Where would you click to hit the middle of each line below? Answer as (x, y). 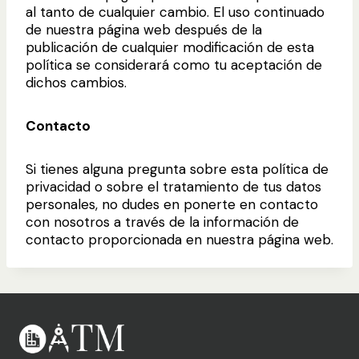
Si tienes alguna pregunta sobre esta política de (177, 169)
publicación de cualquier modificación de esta (170, 47)
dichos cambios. (76, 82)
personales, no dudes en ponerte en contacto (172, 204)
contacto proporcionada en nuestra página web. (179, 239)
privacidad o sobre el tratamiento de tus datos (173, 186)
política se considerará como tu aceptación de (174, 65)
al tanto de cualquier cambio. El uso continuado (175, 12)
